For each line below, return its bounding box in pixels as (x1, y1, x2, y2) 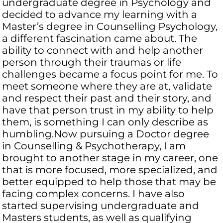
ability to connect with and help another (2, 44, 204, 57)
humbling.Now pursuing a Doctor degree (2, 128, 210, 140)
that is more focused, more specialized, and (2, 164, 218, 176)
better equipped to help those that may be (2, 176, 217, 188)
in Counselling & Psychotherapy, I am (2, 140, 186, 152)
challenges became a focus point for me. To (2, 68, 219, 81)
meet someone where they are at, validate (2, 80, 213, 93)
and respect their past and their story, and (2, 92, 212, 105)
